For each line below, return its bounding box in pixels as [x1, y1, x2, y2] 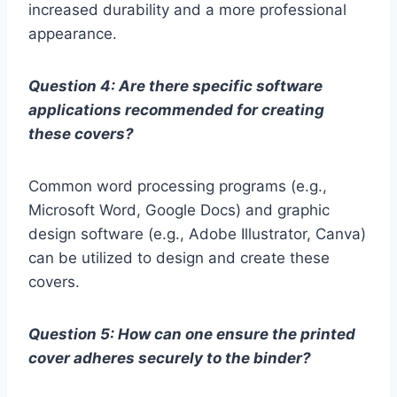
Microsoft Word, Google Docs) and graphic [28, 201, 330, 220]
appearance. [28, 25, 117, 43]
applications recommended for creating [28, 101, 324, 120]
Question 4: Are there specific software [28, 77, 323, 96]
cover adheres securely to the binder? [28, 349, 311, 368]
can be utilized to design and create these [28, 249, 330, 268]
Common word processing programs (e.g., [28, 177, 327, 196]
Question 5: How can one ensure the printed [28, 325, 355, 344]
